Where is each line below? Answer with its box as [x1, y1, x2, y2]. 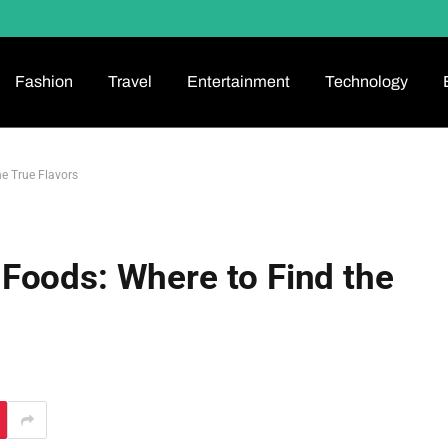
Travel [107, 73, 152, 91]
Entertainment [186, 73, 290, 91]
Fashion [14, 73, 73, 91]
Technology [324, 73, 408, 91]
